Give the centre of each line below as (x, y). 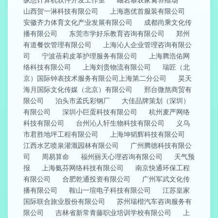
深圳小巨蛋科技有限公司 (100, 112)
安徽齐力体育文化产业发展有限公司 (78, 22)
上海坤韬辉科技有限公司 (147, 134)
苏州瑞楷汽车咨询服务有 (154, 201)
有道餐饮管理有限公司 (57, 45)
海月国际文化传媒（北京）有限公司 (78, 89)
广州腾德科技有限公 (161, 145)
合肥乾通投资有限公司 (96, 179)
